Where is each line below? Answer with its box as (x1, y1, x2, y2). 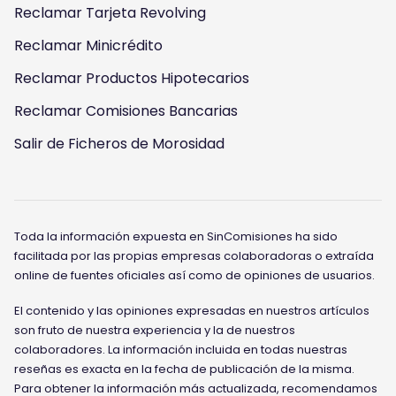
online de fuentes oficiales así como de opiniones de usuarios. (14, 266, 375, 284)
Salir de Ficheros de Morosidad (14, 133, 225, 154)
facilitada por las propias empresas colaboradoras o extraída (14, 247, 374, 264)
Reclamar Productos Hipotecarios (14, 67, 249, 88)
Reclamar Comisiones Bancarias (14, 100, 238, 121)
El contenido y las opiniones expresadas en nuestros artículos (14, 301, 369, 319)
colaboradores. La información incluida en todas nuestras (14, 340, 347, 358)
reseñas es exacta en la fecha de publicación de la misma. (14, 360, 354, 377)
